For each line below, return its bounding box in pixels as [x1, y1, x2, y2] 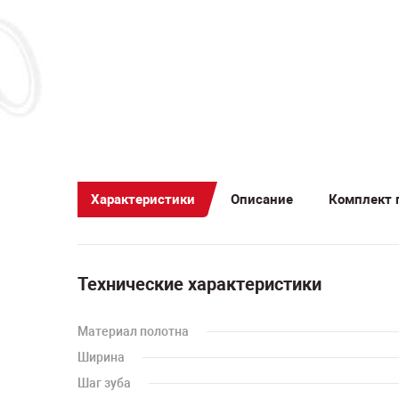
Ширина [77, 350, 125, 364]
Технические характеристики [77, 273, 322, 295]
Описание [231, 191, 293, 208]
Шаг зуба [77, 376, 131, 390]
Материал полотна [77, 324, 189, 338]
